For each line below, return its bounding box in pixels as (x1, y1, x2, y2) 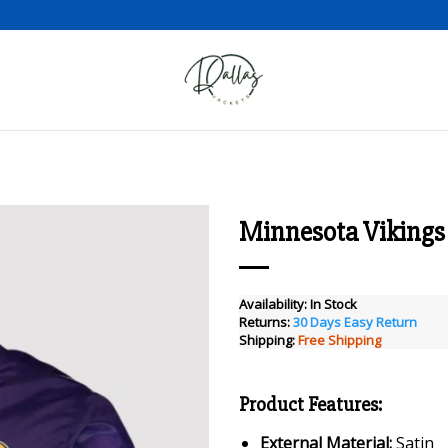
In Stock (310, 295, 357, 313)
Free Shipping (298, 331, 381, 349)
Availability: (239, 295, 307, 313)
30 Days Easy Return (293, 313, 417, 331)
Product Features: (239, 392, 382, 417)
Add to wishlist (86, 275, 195, 298)
